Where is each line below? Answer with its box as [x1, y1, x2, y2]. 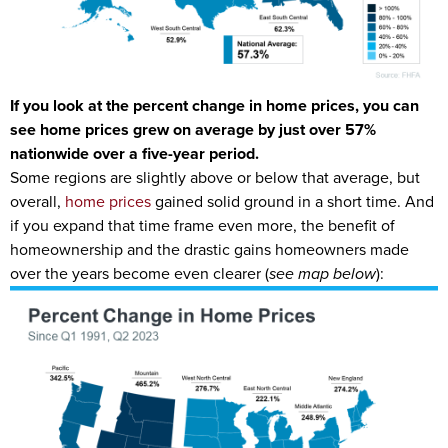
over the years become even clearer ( [10, 262, 269, 285]
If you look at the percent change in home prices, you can [10, 94, 419, 117]
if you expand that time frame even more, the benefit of [10, 214, 395, 237]
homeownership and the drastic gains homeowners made [10, 238, 409, 261]
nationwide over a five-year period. [10, 142, 259, 165]
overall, [10, 190, 65, 213]
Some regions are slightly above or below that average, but [10, 166, 420, 189]
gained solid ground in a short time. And [151, 190, 434, 213]
